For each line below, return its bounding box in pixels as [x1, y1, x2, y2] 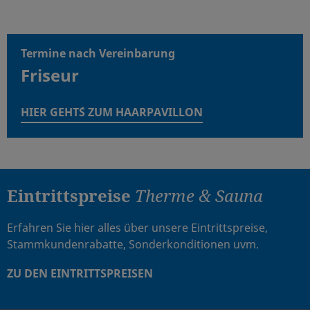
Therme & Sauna [135, 183, 263, 207]
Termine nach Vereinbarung [21, 45, 175, 61]
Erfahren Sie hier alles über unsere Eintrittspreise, [7, 219, 268, 235]
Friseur [21, 63, 79, 86]
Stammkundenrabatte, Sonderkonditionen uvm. [7, 236, 259, 252]
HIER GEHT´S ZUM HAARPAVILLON [21, 104, 203, 120]
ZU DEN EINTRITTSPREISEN [7, 265, 153, 281]
